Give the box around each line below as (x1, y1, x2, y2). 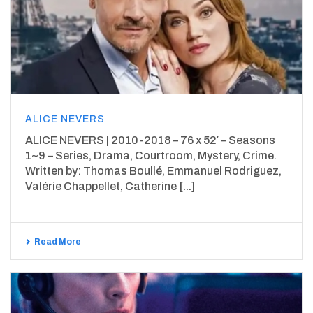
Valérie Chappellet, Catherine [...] (25, 180, 195, 192)
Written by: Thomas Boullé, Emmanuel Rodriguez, (25, 164, 282, 177)
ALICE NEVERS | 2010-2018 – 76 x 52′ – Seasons (25, 133, 275, 146)
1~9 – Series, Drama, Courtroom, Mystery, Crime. (25, 149, 277, 161)
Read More (34, 236, 81, 247)
